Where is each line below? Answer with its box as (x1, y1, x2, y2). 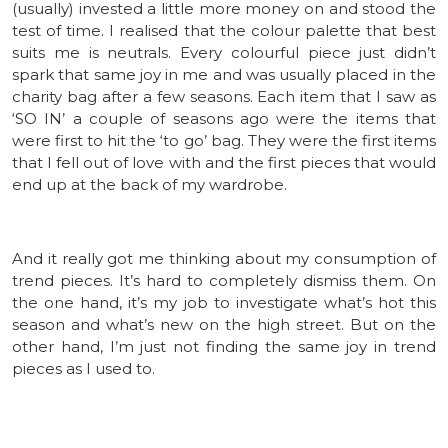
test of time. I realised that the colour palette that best (12, 20, 436, 40)
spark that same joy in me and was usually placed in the (12, 64, 436, 84)
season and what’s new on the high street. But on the (12, 314, 436, 334)
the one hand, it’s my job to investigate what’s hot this (12, 292, 436, 312)
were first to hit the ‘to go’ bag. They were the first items (12, 130, 436, 150)
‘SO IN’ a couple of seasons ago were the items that (12, 108, 436, 128)
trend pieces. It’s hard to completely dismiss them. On (12, 270, 436, 290)
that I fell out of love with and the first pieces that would (12, 152, 436, 172)
